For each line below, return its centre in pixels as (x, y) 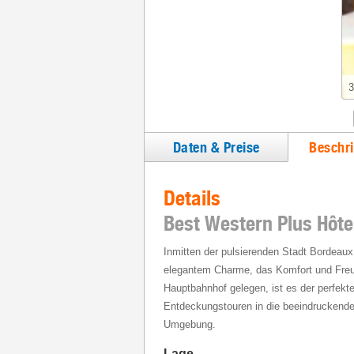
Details (192, 198)
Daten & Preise (216, 147)
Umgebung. (190, 324)
